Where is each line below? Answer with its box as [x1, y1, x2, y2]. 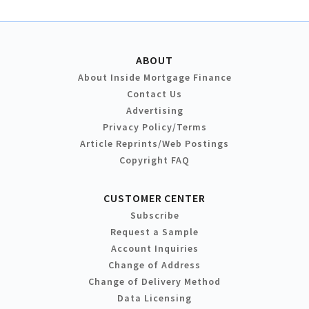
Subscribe [130, 208, 179, 221]
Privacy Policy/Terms [102, 120, 207, 133]
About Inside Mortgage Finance [77, 70, 232, 83]
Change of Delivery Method [88, 275, 221, 288]
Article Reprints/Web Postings [80, 137, 229, 150]
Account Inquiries [110, 241, 199, 255]
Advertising [126, 103, 183, 117]
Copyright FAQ [119, 153, 190, 166]
